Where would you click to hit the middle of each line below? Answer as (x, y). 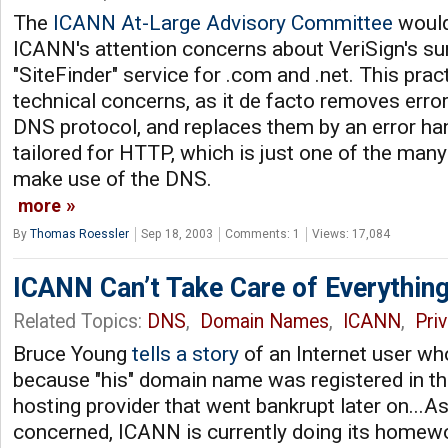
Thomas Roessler (79, 234)
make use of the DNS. (112, 179)
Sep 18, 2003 (177, 234)
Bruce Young (72, 354)
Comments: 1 (262, 234)
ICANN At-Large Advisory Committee (223, 23)
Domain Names (264, 321)
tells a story (185, 354)
